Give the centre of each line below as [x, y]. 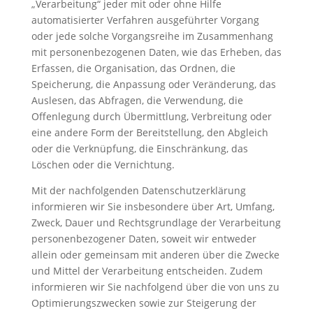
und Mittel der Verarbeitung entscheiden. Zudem [147, 271]
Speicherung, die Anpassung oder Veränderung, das [153, 84]
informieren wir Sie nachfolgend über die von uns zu [155, 287]
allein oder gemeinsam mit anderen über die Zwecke [155, 255]
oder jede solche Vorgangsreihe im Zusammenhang [152, 36]
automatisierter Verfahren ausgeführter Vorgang [145, 20]
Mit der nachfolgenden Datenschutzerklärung [138, 190]
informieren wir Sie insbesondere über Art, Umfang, [153, 206]
